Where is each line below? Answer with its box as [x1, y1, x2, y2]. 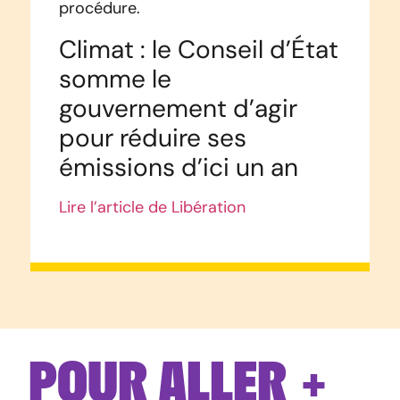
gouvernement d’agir [58, 93, 297, 124]
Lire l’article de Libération [58, 197, 246, 218]
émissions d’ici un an [58, 152, 298, 183]
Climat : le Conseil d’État [58, 34, 338, 65]
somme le [58, 63, 171, 95]
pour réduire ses [58, 122, 246, 154]
